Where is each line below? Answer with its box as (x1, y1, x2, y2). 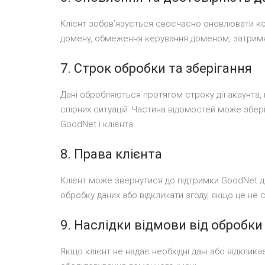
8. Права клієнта (60, 147, 162, 161)
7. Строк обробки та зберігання (60, 61, 252, 76)
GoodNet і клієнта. (60, 119, 135, 130)
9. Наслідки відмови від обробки (60, 218, 263, 232)
